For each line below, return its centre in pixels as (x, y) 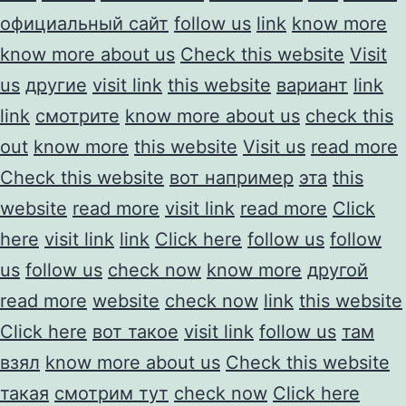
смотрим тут (111, 393)
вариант (312, 85)
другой (338, 270)
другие (56, 85)
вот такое (135, 331)
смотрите (77, 116)
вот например (232, 177)
